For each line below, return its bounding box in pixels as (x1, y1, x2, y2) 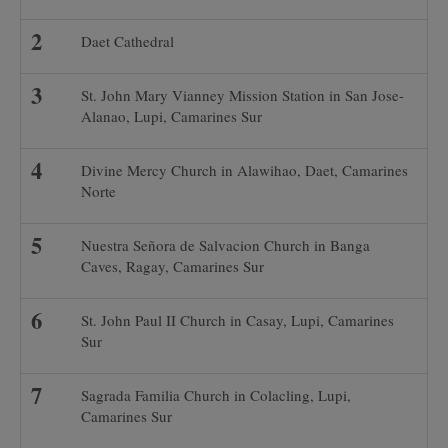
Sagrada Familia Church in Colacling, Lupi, (81, 385, 351, 405)
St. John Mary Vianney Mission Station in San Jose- (81, 85, 404, 105)
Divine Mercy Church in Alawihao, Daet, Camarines (81, 160, 408, 180)
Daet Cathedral (81, 31, 174, 51)
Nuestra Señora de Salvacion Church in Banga (81, 235, 370, 255)
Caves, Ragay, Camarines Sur (81, 256, 264, 276)
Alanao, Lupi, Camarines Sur (81, 106, 267, 126)
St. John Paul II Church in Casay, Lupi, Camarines (81, 310, 394, 330)
